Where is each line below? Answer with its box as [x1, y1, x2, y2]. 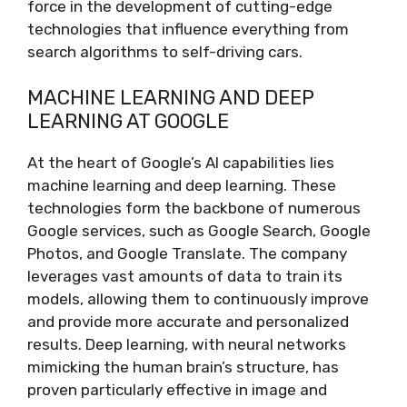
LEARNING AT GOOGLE [27, 109, 229, 134]
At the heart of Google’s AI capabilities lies [27, 154, 334, 172]
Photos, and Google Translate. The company [27, 244, 347, 263]
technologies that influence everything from [27, 19, 349, 38]
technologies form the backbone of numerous [27, 199, 361, 217]
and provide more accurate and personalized [27, 313, 349, 331]
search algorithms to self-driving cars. [27, 42, 303, 61]
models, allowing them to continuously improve [27, 290, 369, 308]
